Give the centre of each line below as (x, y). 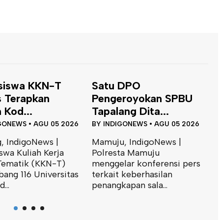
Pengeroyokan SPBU (142, 98)
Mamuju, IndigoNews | (137, 142)
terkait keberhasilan (132, 174)
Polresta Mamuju (126, 152)
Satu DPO (116, 85)
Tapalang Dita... (131, 111)
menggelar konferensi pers (146, 163)
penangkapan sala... (130, 185)
